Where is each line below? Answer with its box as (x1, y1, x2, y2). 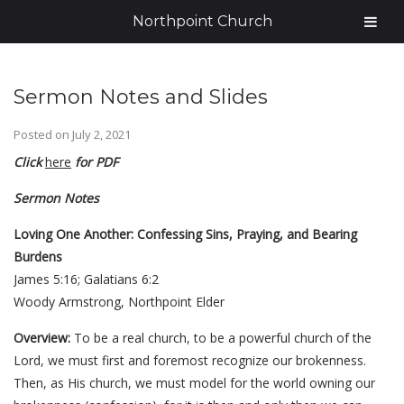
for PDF (71, 153, 118, 170)
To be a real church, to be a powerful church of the (70, 329, 372, 346)
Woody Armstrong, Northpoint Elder (14, 293, 225, 310)
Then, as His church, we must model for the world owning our (14, 374, 375, 391)
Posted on (14, 126, 72, 142)
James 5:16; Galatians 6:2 (14, 271, 159, 288)
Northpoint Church (132, 13, 272, 30)
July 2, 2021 (72, 126, 131, 142)
